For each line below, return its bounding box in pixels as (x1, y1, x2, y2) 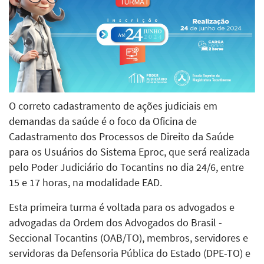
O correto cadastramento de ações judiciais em (9, 99, 217, 113)
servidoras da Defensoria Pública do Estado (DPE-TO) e (9, 246, 250, 260)
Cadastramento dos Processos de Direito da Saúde (9, 130, 234, 143)
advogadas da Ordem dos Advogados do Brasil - (9, 216, 222, 229)
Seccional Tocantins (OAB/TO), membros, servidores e (9, 231, 248, 245)
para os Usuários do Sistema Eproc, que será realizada (9, 145, 250, 159)
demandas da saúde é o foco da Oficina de (9, 114, 197, 128)
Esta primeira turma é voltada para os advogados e (9, 200, 235, 214)
